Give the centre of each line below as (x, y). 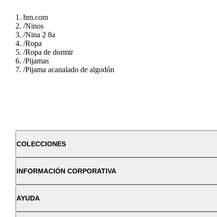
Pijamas (37, 61)
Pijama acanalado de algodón (70, 69)
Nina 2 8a (40, 34)
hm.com (36, 17)
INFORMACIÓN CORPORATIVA (66, 171)
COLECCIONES (41, 144)
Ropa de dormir (49, 52)
